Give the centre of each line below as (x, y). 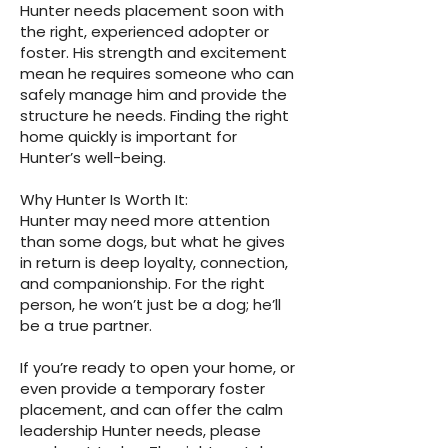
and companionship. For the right (142, 283)
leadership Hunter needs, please (140, 430)
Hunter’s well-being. (93, 157)
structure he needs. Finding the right (154, 115)
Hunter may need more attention (145, 220)
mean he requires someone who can (157, 73)
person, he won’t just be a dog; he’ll (150, 304)
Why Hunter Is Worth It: (104, 199)
